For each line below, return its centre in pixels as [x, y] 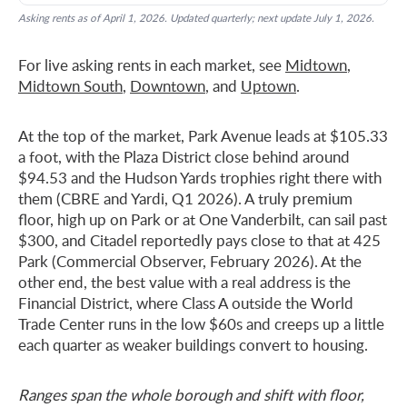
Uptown [268, 85]
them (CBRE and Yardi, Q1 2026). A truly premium [185, 198]
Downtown [168, 85]
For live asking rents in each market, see [152, 65]
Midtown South [70, 85]
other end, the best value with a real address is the [184, 282]
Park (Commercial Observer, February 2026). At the [190, 261]
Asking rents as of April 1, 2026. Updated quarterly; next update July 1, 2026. [196, 17]
